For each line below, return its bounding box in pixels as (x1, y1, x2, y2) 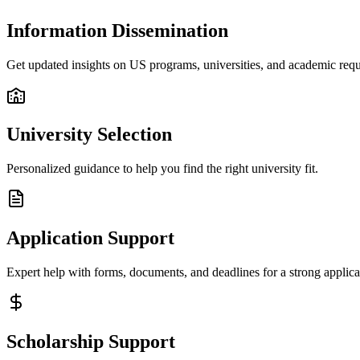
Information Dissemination (6, 20, 228, 42)
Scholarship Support (6, 330, 175, 352)
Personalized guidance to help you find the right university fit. (6, 161, 318, 175)
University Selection (6, 123, 172, 145)
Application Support (6, 227, 174, 248)
